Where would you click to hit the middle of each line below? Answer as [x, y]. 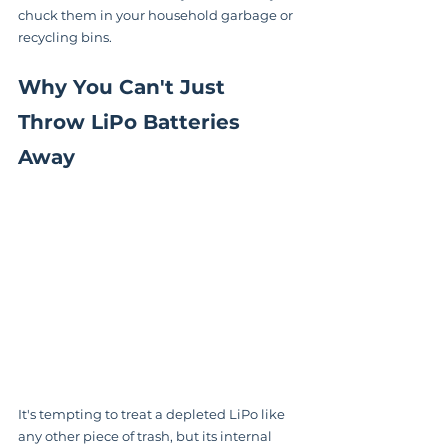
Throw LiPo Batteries [132, 122]
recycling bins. [65, 37]
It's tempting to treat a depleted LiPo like [153, 414]
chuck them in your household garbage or [157, 15]
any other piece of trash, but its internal [146, 436]
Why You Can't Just [124, 87]
